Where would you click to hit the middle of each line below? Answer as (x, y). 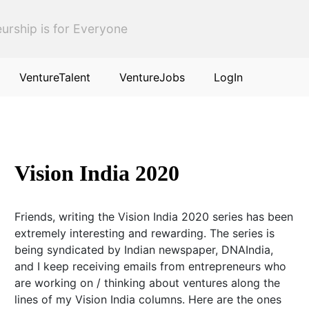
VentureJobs (152, 77)
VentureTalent (55, 77)
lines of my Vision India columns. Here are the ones (148, 299)
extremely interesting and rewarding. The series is (144, 233)
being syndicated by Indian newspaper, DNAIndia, (143, 250)
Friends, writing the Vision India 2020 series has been (153, 217)
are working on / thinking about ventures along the (147, 283)
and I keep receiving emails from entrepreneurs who (150, 266)
